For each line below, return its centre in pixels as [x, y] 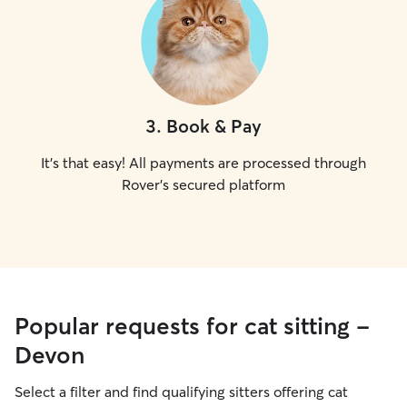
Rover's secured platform [203, 184]
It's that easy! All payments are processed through [203, 163]
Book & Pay [214, 126]
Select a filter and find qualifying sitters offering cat [181, 392]
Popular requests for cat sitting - [192, 326]
